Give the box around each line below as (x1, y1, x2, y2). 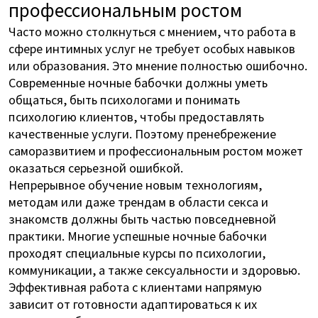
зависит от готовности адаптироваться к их (8, 295, 257, 312)
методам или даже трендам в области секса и (8, 192, 268, 210)
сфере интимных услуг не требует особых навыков (8, 39, 295, 57)
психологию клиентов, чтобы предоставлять (8, 107, 264, 125)
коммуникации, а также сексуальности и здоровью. (8, 261, 300, 278)
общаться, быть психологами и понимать (8, 90, 240, 108)
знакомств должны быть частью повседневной (8, 209, 276, 227)
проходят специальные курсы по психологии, (8, 243, 265, 261)
